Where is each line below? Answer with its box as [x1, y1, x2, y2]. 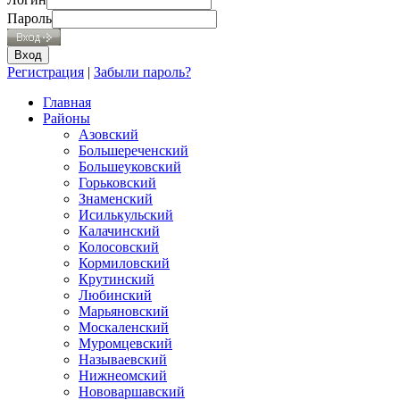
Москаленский [79, 319, 169, 335]
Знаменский [79, 190, 153, 206]
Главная [43, 94, 91, 110]
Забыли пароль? [94, 63, 191, 79]
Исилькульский [79, 206, 173, 222]
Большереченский [79, 142, 188, 158]
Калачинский [79, 222, 160, 238]
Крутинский [79, 271, 154, 287]
